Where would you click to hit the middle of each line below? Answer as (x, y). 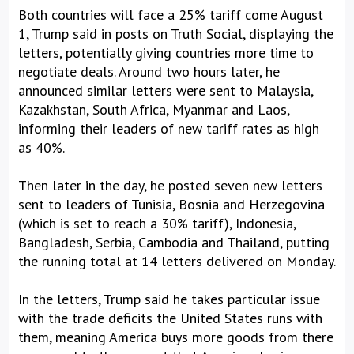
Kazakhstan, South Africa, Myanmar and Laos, (154, 109)
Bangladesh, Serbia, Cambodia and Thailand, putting (174, 242)
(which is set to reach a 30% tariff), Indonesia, (157, 223)
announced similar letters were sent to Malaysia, (166, 90)
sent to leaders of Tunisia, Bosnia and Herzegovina (171, 204)
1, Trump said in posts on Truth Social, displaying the (176, 33)
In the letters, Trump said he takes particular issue (169, 299)
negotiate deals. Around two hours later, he (149, 71)
